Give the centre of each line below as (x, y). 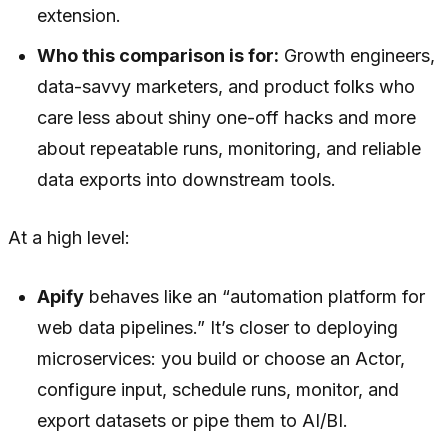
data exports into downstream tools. (187, 180)
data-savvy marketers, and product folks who (226, 87)
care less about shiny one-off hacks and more (227, 118)
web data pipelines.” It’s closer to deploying (218, 328)
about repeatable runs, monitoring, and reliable (229, 149)
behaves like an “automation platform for (255, 297)
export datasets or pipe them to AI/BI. (193, 421)
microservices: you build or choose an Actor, (221, 359)
